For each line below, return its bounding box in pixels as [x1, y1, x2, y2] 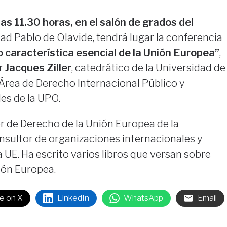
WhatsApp [123, 193, 163, 203]
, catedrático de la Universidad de [71, 62, 225, 74]
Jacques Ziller [3, 62, 71, 74]
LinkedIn [57, 193, 89, 203]
